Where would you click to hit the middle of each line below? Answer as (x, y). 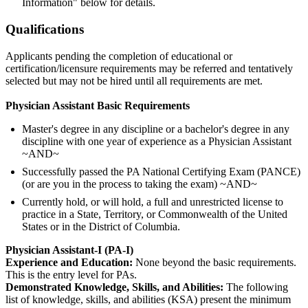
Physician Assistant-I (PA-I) (69, 250)
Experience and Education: (70, 262)
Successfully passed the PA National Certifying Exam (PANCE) (161, 171)
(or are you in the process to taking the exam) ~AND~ (140, 184)
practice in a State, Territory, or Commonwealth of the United (155, 214)
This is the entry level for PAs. (71, 274)
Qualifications (45, 29)
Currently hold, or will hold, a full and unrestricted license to (153, 201)
